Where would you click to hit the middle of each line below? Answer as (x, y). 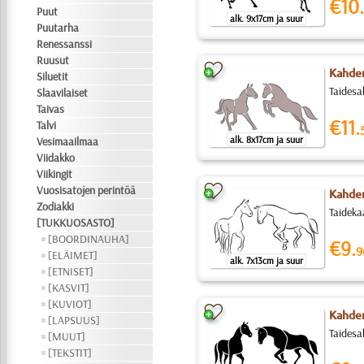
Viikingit (55, 174)
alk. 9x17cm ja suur (266, 18)
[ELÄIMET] (73, 255)
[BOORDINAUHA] (89, 239)
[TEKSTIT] (70, 353)
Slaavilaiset (63, 93)
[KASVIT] (69, 288)
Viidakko (56, 158)
